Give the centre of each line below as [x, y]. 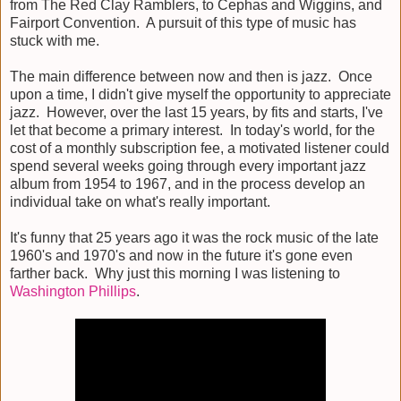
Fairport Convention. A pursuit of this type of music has [183, 23]
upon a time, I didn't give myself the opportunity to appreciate [200, 95]
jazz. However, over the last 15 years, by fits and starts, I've [196, 113]
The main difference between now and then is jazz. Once [191, 77]
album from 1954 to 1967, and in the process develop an [188, 184]
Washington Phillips [73, 292]
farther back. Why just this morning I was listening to [175, 274]
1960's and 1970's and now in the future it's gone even [181, 256]
